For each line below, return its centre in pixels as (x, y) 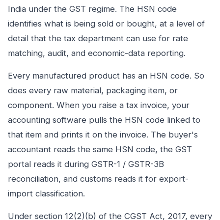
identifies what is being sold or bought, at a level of (106, 24)
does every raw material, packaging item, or (93, 90)
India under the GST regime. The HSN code (92, 9)
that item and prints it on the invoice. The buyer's (103, 135)
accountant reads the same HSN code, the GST (100, 149)
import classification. (46, 193)
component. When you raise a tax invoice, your (99, 105)
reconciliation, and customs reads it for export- (98, 179)
